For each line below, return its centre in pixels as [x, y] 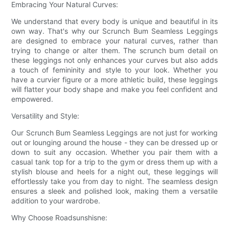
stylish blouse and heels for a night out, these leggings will [114, 171]
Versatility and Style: [45, 116]
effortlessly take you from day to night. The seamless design [114, 181]
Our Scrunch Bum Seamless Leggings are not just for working [114, 132]
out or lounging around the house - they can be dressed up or [114, 142]
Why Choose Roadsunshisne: [60, 217]
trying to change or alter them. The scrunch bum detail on [114, 50]
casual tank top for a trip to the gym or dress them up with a [114, 162]
